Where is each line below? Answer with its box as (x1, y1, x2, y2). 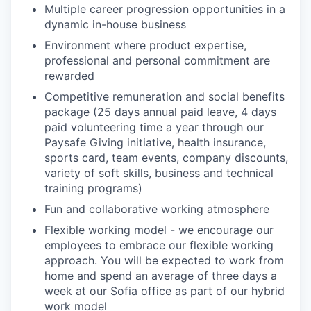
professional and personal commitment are (44, 53, 270, 67)
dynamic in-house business (44, 17, 186, 31)
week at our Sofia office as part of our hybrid (44, 284, 285, 298)
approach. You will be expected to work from (44, 253, 284, 267)
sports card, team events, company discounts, (44, 151, 288, 165)
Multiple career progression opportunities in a (44, 2, 285, 16)
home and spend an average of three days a (44, 269, 277, 283)
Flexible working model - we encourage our (44, 223, 274, 237)
